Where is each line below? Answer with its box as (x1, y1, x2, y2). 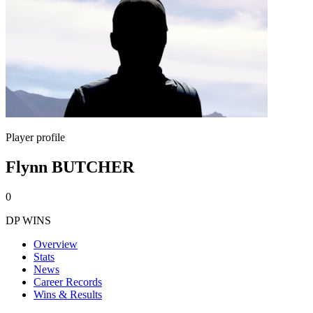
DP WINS (6, 214, 51, 226)
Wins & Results (34, 288, 102, 300)
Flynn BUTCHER (6, 157, 134, 176)
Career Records (34, 275, 102, 288)
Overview (34, 238, 78, 250)
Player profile (6, 131, 65, 143)
